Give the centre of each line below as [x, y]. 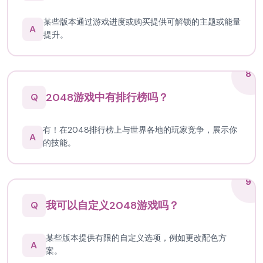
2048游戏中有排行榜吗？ [107, 97]
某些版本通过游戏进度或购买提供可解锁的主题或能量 [142, 22]
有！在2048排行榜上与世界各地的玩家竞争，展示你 [140, 130]
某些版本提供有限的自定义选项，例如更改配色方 [136, 238]
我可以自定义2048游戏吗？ [112, 205]
